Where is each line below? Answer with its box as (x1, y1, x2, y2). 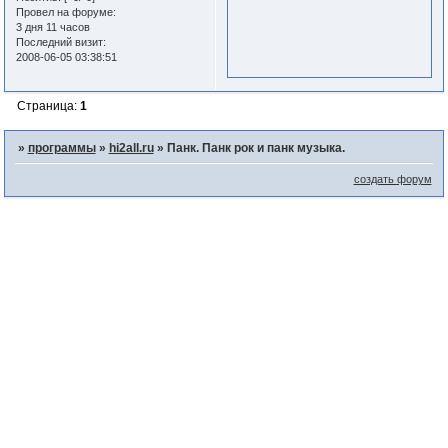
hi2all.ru (108, 140, 154, 155)
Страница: (16, 98, 80, 113)
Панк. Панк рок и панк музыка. (166, 140, 345, 155)
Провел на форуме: (16, 6, 117, 19)
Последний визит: (16, 36, 107, 49)
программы (27, 140, 96, 155)
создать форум (353, 173, 432, 186)
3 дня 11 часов (16, 21, 91, 34)
